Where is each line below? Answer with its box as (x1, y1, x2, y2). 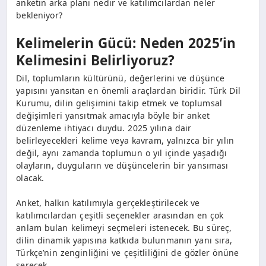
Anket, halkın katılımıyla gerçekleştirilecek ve (16, 197, 200, 208)
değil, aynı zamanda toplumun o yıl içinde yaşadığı (16, 147, 227, 159)
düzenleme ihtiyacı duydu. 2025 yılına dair (16, 122, 192, 134)
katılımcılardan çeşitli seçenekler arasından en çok (16, 209, 224, 221)
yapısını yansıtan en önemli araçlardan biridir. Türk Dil (16, 84, 240, 96)
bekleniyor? (16, 9, 62, 21)
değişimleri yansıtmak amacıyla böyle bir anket (16, 109, 210, 121)
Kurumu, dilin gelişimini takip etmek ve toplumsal (16, 97, 223, 109)
